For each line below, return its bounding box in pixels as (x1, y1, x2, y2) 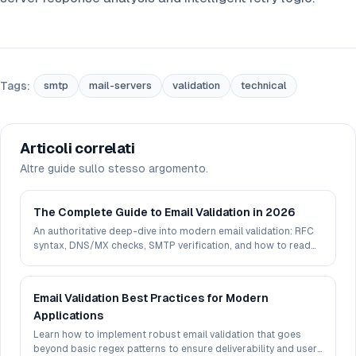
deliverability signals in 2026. (33, 254, 169, 266)
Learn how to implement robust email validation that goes (33, 329, 301, 341)
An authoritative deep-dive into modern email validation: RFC (33, 226, 314, 238)
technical (241, 79, 287, 92)
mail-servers (89, 79, 152, 92)
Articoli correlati (20, 140, 135, 157)
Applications (33, 309, 103, 323)
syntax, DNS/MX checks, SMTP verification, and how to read (33, 240, 311, 252)
